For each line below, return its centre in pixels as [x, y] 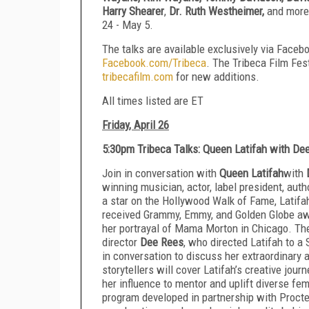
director [121, 242]
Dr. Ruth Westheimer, [218, 11]
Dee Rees [162, 242]
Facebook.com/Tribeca [154, 62]
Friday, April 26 [136, 124]
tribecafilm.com [138, 76]
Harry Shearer [133, 11]
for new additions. [216, 76]
